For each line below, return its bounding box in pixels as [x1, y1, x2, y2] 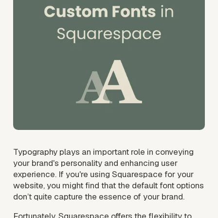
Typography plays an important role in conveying [13, 146, 194, 158]
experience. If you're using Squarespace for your [13, 169, 194, 180]
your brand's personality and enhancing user [13, 158, 178, 169]
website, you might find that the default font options [13, 180, 204, 191]
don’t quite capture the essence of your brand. [13, 191, 186, 202]
